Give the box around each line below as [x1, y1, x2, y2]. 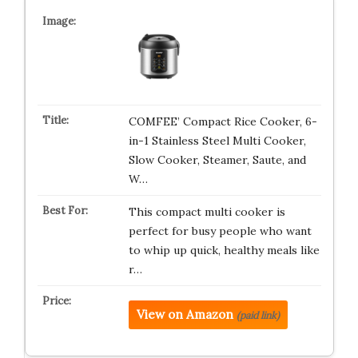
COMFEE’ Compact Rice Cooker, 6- [128, 114, 317, 129]
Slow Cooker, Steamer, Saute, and [128, 153, 306, 167]
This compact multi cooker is [128, 205, 285, 219]
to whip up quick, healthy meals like [128, 243, 320, 257]
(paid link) [236, 309, 280, 321]
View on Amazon [136, 307, 233, 322]
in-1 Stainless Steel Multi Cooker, [128, 133, 306, 148]
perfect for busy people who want [128, 224, 312, 238]
